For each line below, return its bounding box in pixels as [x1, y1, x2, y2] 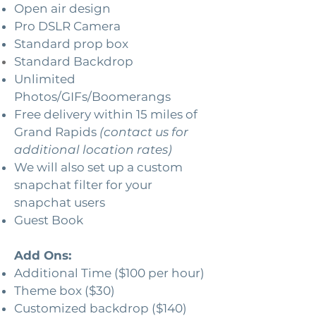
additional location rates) [14, 142, 172, 157]
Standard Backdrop [14, 54, 133, 68]
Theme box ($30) [14, 284, 115, 298]
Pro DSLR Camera [14, 19, 121, 33]
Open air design [14, 1, 111, 16]
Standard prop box [14, 37, 128, 51]
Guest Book [14, 213, 83, 227]
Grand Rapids [14, 125, 97, 139]
